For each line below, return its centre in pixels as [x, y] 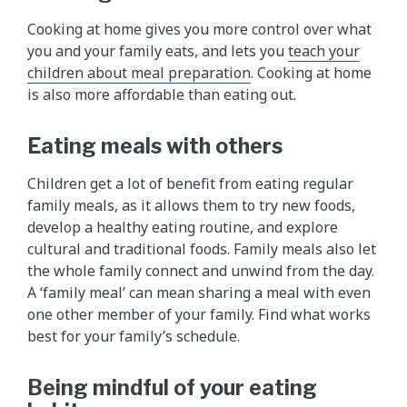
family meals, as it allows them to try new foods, [191, 205]
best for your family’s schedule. [134, 336]
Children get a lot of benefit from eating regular [190, 183]
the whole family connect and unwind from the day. [201, 270]
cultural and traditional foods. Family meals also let [202, 248]
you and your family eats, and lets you [158, 50]
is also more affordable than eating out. [162, 94]
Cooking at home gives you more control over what [199, 29]
